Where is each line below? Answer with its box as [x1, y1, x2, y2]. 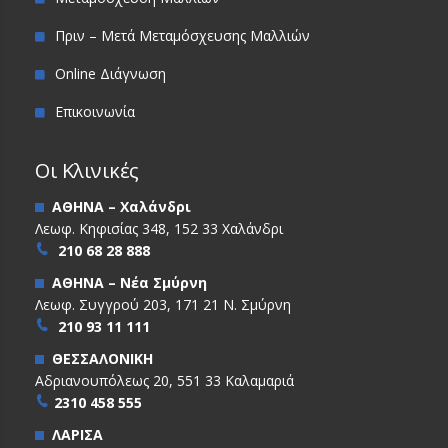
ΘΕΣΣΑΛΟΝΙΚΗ [44, 348, 153, 368]
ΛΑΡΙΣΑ [44, 424, 103, 444]
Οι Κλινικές [35, 156, 139, 184]
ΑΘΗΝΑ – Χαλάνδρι [44, 196, 191, 216]
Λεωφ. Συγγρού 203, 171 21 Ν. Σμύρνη [35, 294, 291, 314]
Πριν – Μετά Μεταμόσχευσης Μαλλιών [55, 25, 310, 45]
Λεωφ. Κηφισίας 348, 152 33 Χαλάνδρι [35, 218, 283, 238]
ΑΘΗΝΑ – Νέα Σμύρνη [44, 272, 207, 292]
